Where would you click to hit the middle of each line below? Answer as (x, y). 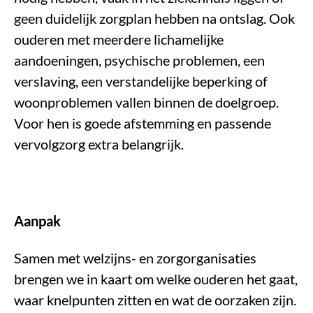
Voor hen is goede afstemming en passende (143, 123)
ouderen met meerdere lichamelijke (119, 39)
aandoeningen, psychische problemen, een (139, 60)
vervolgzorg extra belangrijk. (99, 144)
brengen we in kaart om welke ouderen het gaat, (156, 279)
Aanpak (37, 221)
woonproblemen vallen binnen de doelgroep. (146, 102)
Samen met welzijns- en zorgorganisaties (135, 258)
